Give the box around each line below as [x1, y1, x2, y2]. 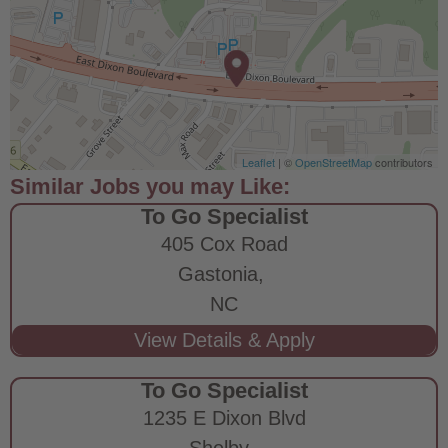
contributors [372, 153, 433, 170]
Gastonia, [178, 262, 270, 285]
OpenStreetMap [295, 153, 372, 170]
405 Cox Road [160, 232, 288, 255]
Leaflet [242, 153, 275, 170]
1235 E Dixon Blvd [142, 406, 306, 429]
